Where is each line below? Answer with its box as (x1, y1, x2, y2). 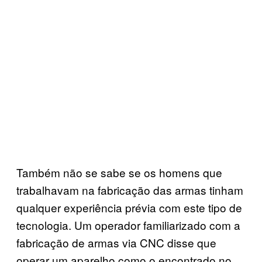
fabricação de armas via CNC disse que (16, 234, 216, 250)
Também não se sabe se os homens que (16, 164, 222, 180)
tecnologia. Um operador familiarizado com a (16, 216, 240, 233)
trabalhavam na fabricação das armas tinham (16, 181, 243, 198)
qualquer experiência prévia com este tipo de (16, 199, 242, 215)
